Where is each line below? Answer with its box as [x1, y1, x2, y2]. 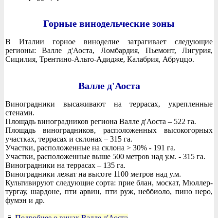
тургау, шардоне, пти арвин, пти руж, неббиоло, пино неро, [5, 187, 213, 196]
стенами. [5, 108, 35, 117]
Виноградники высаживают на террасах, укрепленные [5, 99, 213, 108]
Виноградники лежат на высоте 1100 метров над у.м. [5, 169, 181, 178]
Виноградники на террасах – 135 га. [5, 161, 126, 169]
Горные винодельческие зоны [43, 18, 175, 29]
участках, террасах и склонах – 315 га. [5, 134, 132, 143]
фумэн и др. [5, 196, 45, 204]
